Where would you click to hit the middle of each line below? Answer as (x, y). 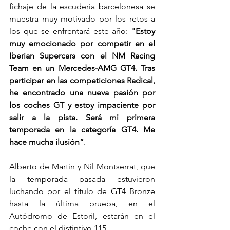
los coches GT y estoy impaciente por (82, 105)
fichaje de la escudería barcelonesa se (82, 6)
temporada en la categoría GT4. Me (82, 129)
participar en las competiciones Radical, (82, 80)
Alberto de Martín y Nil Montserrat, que (82, 166)
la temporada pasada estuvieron (82, 179)
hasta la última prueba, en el (82, 203)
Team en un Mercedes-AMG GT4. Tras (82, 68)
